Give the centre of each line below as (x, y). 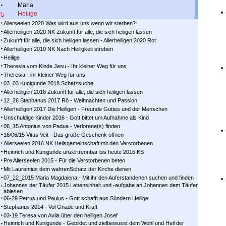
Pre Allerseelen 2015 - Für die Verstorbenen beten (64, 160)
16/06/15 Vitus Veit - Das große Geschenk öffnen (64, 135)
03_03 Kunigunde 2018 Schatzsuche (48, 83)
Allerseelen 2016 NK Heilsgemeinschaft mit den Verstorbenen (78, 143)
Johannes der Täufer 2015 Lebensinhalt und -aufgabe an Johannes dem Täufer (101, 185)
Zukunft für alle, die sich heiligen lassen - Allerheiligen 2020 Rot (80, 40)
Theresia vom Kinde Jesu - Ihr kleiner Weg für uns (65, 66)
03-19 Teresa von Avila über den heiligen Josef (61, 215)
